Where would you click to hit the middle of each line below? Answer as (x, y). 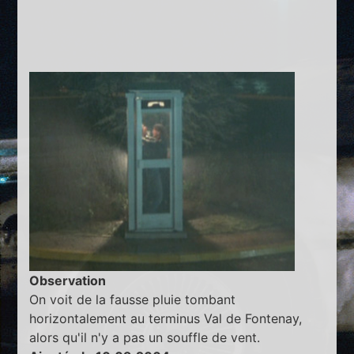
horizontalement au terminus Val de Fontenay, (166, 319)
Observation (68, 281)
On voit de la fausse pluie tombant (133, 300)
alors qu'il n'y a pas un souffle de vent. (145, 338)
